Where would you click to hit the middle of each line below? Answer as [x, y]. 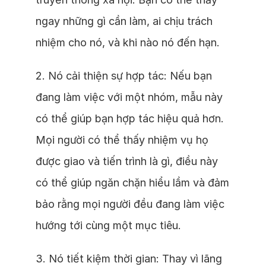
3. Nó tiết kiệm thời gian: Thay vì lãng [129, 259]
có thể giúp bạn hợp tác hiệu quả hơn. [130, 118]
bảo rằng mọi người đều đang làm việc [130, 204]
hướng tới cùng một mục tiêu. [108, 225]
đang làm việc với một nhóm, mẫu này [129, 97]
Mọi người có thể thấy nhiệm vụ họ [122, 140]
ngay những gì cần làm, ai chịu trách [124, 21]
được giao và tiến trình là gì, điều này [127, 161]
